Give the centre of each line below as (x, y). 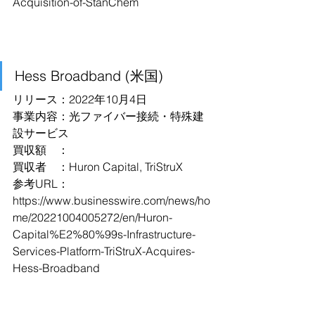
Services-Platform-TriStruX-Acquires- (104, 251)
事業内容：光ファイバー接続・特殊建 (108, 116)
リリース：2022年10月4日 (80, 99)
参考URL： (41, 184)
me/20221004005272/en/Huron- (92, 217)
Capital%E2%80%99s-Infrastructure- (104, 234)
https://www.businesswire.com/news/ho (111, 200)
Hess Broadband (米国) (89, 76)
